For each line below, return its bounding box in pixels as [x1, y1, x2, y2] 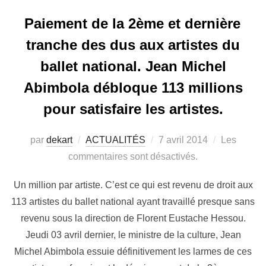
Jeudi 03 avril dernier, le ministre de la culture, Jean [25, 230, 241, 240]
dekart [46, 135, 72, 145]
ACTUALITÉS [85, 135, 145, 145]
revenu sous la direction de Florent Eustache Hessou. [20, 213, 246, 224]
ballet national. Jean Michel [40, 58, 226, 75]
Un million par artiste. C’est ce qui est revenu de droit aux [13, 180, 253, 191]
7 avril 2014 [158, 135, 208, 145]
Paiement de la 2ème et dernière [24, 15, 240, 32]
